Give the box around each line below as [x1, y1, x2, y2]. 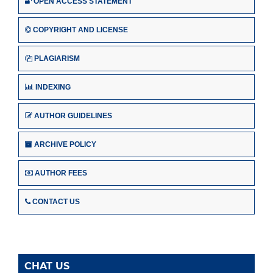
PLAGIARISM [34, 54, 80, 63]
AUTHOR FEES [35, 168, 87, 177]
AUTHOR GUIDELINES [34, 111, 112, 120]
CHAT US [24, 260, 69, 272]
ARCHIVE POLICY [34, 140, 96, 149]
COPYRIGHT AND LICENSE [33, 26, 128, 35]
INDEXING [35, 83, 71, 92]
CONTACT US [32, 197, 80, 206]
